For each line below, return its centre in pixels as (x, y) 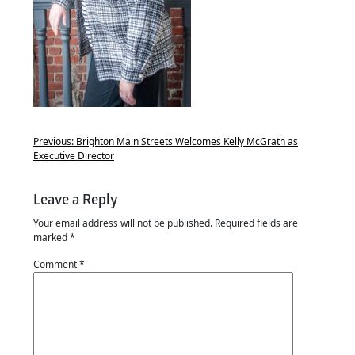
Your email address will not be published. (123, 223)
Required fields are (256, 223)
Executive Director (74, 156)
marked (52, 237)
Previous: (53, 141)
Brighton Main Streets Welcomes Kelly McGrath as (187, 141)
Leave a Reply (76, 200)
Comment (56, 264)
